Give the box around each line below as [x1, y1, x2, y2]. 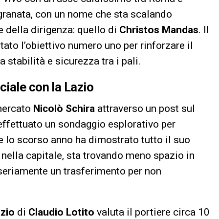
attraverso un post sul [95, 103, 195, 115]
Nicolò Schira [33, 103, 95, 115]
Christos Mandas [119, 24, 198, 36]
